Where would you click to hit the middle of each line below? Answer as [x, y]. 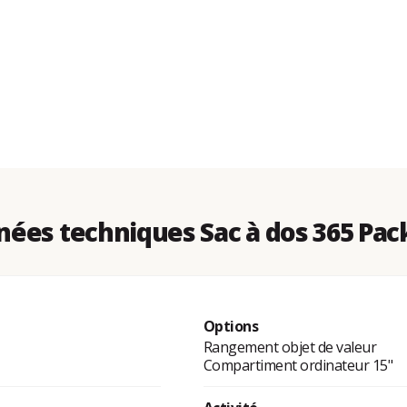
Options [231, 327]
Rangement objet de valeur [290, 347]
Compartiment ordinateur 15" [298, 366]
